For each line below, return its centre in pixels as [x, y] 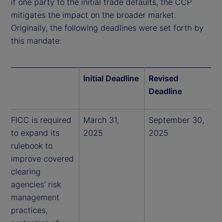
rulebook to [32, 145]
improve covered [42, 158]
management [35, 197]
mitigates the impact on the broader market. [93, 15]
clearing [26, 171]
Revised [164, 78]
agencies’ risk [36, 184]
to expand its [35, 133]
